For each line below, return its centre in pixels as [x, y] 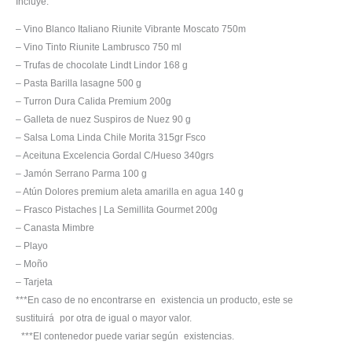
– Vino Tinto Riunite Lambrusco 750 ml [99, 47]
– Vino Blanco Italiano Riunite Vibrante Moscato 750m [131, 29]
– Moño [32, 264]
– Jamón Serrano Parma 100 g [81, 173]
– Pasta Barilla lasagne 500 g [79, 83]
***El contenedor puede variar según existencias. [125, 336]
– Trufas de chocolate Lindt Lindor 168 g [102, 65]
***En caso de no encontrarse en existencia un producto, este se [154, 300]
